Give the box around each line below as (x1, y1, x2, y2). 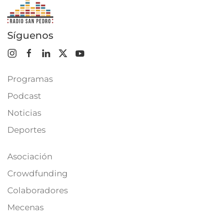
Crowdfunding (7, 169, 68, 178)
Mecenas (7, 202, 44, 212)
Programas (7, 74, 53, 84)
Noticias (7, 108, 41, 118)
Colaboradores (7, 186, 68, 195)
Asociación (7, 152, 52, 161)
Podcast (7, 91, 41, 101)
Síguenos (7, 30, 53, 41)
